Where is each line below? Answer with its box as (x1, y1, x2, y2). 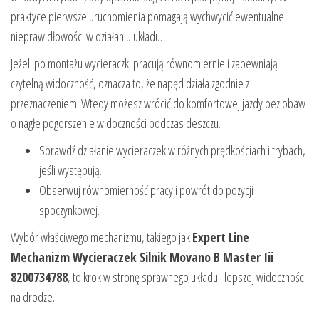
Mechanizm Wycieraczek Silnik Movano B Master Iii (11, 249, 273, 266)
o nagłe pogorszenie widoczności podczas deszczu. (11, 115, 221, 132)
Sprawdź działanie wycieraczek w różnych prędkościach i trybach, (39, 142, 305, 159)
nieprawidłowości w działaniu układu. (11, 28, 162, 46)
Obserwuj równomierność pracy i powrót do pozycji (39, 182, 253, 199)
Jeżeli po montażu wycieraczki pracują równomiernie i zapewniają (11, 55, 278, 73)
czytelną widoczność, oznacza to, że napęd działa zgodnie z (11, 75, 249, 93)
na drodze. (11, 288, 55, 306)
